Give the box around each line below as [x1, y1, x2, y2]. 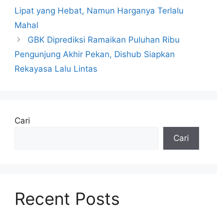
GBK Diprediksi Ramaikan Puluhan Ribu [28, 35, 180, 45]
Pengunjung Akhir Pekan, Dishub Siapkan [15, 49, 175, 59]
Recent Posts [15, 188, 120, 209]
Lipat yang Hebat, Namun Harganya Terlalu [15, 6, 184, 15]
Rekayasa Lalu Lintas [15, 64, 97, 74]
